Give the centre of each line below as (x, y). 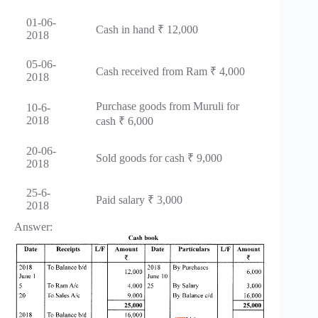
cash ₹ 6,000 (125, 121)
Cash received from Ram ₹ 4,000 (170, 72)
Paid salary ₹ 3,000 (139, 200)
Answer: (33, 227)
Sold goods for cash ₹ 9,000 (159, 158)
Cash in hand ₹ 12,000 (147, 30)
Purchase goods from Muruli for (168, 106)
